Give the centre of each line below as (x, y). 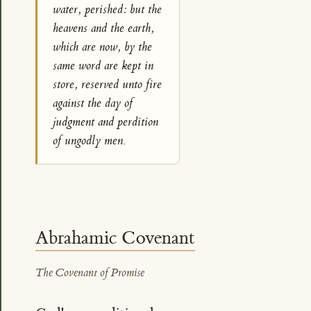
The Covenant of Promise (90, 273)
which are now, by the (103, 47)
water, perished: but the (108, 9)
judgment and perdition (106, 122)
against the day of (93, 103)
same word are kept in (103, 66)
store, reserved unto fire (108, 84)
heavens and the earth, (104, 28)
